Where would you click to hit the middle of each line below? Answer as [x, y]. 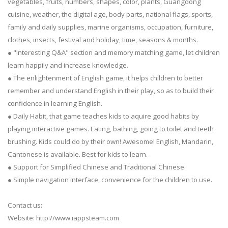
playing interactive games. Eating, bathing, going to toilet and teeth [111, 129]
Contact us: [25, 205]
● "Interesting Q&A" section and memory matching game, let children [114, 52]
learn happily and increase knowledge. [68, 65]
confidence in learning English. [55, 103]
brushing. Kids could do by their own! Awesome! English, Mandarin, [110, 141]
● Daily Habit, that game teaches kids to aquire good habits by [103, 116]
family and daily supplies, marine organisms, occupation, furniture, [110, 27]
